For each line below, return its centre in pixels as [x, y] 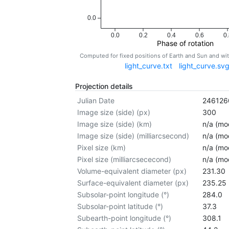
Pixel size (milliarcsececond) [124, 159]
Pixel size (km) [102, 148]
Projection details [104, 86]
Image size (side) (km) [115, 124]
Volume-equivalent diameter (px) [132, 171]
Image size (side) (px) [114, 112]
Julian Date [96, 101]
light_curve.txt [149, 66]
